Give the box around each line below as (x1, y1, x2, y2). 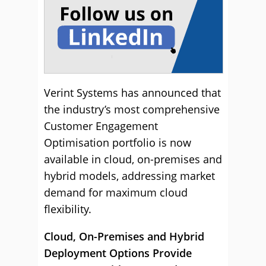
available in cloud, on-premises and (44, 152, 222, 166)
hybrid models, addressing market (44, 169, 215, 183)
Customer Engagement (44, 119, 158, 133)
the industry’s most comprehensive (44, 102, 220, 116)
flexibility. (44, 202, 91, 216)
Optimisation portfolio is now (44, 135, 191, 150)
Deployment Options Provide (44, 246, 192, 260)
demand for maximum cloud (44, 185, 188, 199)
